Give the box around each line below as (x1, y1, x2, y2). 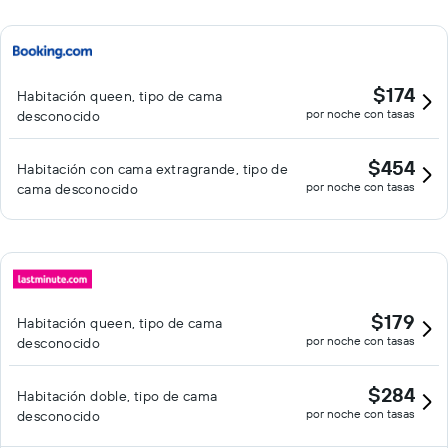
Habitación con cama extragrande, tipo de (17, 160, 289, 178)
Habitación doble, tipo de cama (17, 387, 218, 405)
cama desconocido (17, 180, 139, 198)
